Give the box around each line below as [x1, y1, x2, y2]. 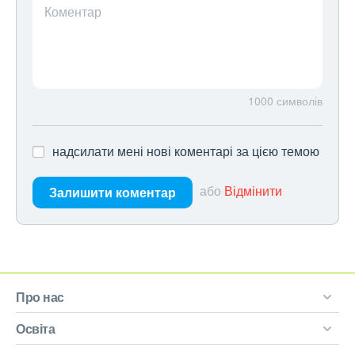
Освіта [16, 319, 55, 338]
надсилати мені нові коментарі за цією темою [52, 142, 319, 161]
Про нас [16, 288, 64, 307]
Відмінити [224, 181, 282, 200]
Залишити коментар [49, 183, 176, 202]
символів [277, 93, 323, 109]
